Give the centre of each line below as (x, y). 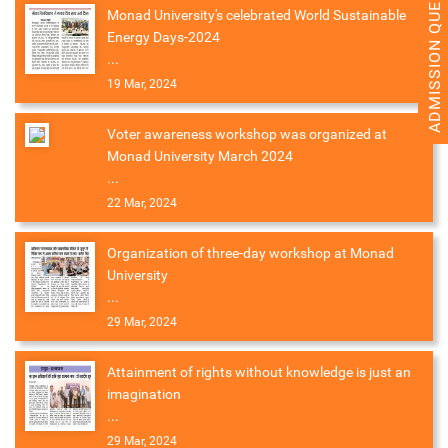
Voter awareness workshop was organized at (247, 134)
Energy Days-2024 (163, 37)
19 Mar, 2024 (142, 84)
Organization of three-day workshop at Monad (250, 253)
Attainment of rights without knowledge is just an (259, 372)
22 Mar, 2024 (142, 203)
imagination (144, 394)
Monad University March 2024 (200, 156)
